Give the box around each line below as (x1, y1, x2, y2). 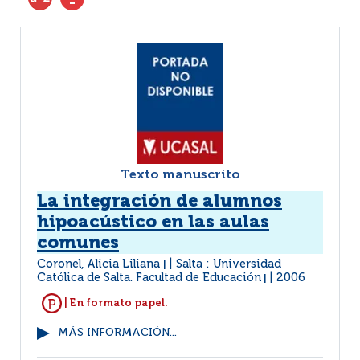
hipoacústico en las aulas (37, 214, 269, 231)
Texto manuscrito (120, 169, 240, 182)
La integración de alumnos (37, 193, 282, 211)
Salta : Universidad (176, 259, 281, 270)
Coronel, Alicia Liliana (37, 259, 163, 270)
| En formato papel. (62, 297, 168, 309)
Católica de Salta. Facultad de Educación (37, 272, 261, 284)
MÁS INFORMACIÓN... (58, 328, 177, 338)
